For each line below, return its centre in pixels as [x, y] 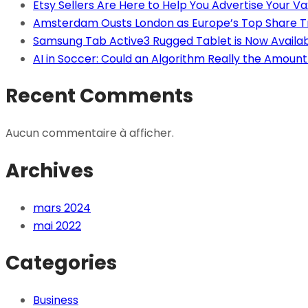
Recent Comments [99, 96]
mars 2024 [62, 208]
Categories [61, 263]
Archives [49, 170]
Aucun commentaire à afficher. [90, 133]
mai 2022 [57, 225]
